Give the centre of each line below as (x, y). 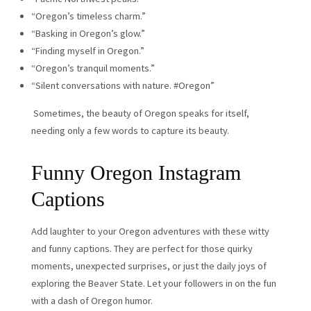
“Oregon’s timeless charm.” (88, 16)
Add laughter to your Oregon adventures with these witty (150, 232)
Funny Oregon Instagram (136, 173)
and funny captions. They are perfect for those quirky (142, 249)
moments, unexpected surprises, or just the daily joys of (149, 266)
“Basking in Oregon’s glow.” (88, 34)
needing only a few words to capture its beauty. (130, 130)
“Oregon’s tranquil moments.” (93, 68)
